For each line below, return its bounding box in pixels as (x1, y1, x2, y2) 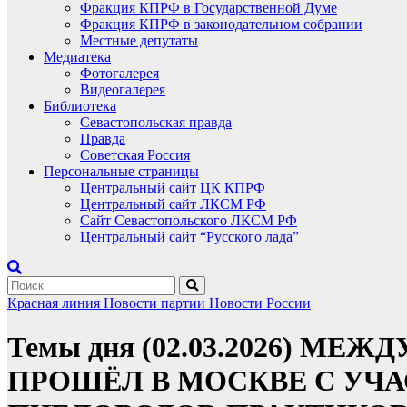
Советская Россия (80, 147, 190, 163)
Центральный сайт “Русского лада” (80, 229, 299, 244)
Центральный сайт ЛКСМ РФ (80, 196, 266, 212)
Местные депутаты (80, 33, 198, 48)
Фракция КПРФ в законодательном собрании (80, 16, 362, 32)
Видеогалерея (80, 82, 165, 97)
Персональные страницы (44, 164, 199, 179)
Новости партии (104, 295, 209, 311)
